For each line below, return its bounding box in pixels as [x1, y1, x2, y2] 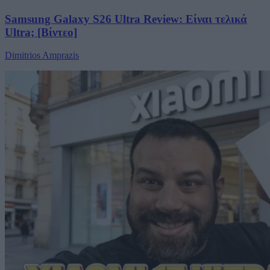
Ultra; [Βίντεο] [5, 25, 77, 39]
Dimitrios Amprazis [5, 50, 79, 61]
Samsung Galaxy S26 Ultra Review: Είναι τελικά [5, 12, 247, 25]
